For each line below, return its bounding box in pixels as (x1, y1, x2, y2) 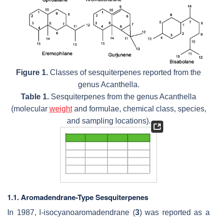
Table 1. (21, 92, 49, 101)
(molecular (11, 104, 49, 113)
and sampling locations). (66, 116, 151, 125)
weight (49, 104, 72, 113)
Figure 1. (16, 68, 48, 77)
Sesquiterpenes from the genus (49, 92, 159, 101)
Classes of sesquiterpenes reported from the (48, 68, 201, 77)
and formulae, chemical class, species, (72, 104, 206, 113)
